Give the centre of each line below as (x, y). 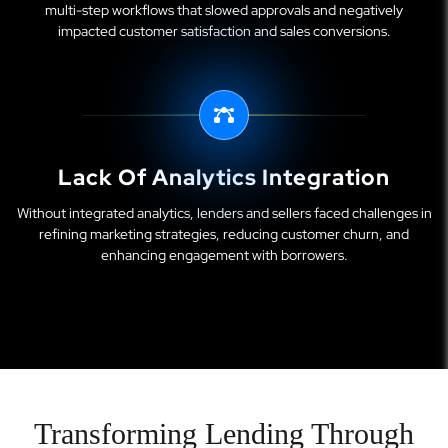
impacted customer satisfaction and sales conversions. (224, 30)
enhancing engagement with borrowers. (224, 254)
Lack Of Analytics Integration (224, 177)
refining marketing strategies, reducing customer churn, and (224, 233)
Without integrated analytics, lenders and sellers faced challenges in (224, 212)
